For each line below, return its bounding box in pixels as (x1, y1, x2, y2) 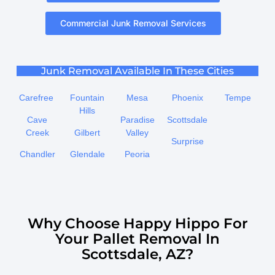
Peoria (125, 149, 150, 160)
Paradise (120, 114, 155, 125)
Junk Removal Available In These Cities (41, 65, 234, 77)
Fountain (70, 93, 105, 103)
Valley (126, 127, 149, 137)
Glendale (69, 149, 105, 160)
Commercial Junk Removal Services (60, 18, 206, 29)
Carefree (18, 93, 53, 103)
